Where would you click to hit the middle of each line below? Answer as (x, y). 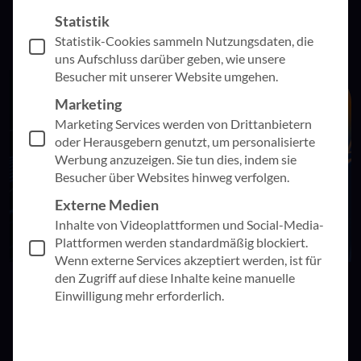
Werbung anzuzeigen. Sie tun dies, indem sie (176, 159)
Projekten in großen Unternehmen (129, 334)
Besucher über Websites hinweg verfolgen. (172, 176)
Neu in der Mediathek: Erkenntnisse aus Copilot (165, 319)
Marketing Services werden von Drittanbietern (183, 123)
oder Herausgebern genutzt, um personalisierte (185, 141)
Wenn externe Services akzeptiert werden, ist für (188, 259)
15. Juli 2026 (211, 293)
